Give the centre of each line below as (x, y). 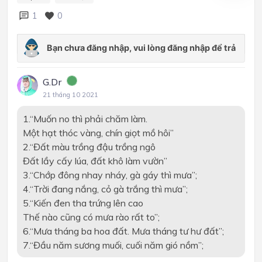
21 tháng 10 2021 (70, 94)
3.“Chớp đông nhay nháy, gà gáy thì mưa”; (110, 175)
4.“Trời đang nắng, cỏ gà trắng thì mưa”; (105, 189)
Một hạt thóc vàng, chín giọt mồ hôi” (98, 132)
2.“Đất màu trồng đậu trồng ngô (89, 146)
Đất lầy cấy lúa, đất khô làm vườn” (95, 161)
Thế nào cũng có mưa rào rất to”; (91, 217)
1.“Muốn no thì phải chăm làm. (85, 118)
